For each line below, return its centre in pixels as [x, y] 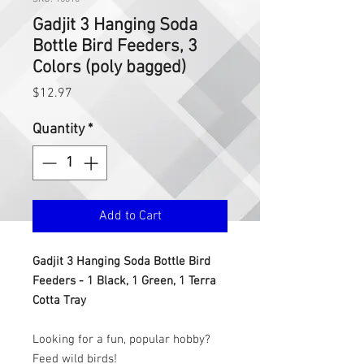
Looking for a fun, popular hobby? [121, 340]
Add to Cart [130, 217]
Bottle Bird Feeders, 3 [115, 47]
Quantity [58, 130]
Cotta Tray [59, 301]
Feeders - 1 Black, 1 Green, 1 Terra [124, 282]
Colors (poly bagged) [109, 68]
